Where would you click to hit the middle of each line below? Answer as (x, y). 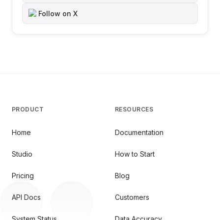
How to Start (135, 154)
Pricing (23, 175)
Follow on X (58, 14)
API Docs (26, 197)
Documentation (139, 132)
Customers (132, 197)
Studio (22, 154)
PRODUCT (28, 109)
